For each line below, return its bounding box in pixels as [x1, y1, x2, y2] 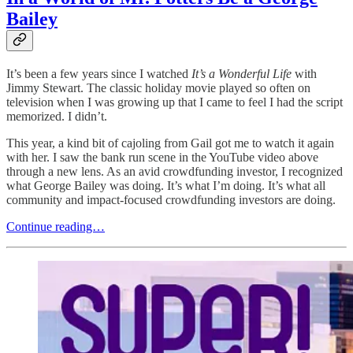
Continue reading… [6, 219, 105, 233]
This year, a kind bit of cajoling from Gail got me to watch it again [6, 136, 334, 150]
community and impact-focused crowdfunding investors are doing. [6, 192, 336, 206]
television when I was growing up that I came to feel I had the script [6, 95, 343, 109]
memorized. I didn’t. [6, 109, 107, 123]
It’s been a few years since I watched [6, 66, 191, 80]
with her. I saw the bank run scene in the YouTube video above [6, 150, 318, 164]
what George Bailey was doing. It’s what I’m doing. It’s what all [6, 178, 325, 192]
